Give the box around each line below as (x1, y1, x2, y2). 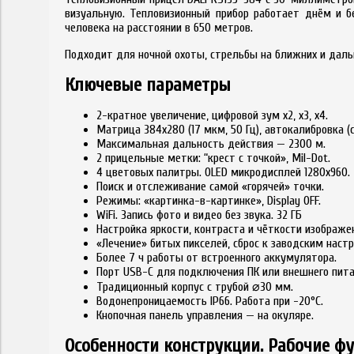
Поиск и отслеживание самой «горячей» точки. (96, 179, 324, 194)
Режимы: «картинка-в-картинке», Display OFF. (96, 193, 321, 208)
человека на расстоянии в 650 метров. (65, 20, 253, 35)
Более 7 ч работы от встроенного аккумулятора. (96, 250, 337, 265)
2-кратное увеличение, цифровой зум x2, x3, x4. (96, 107, 328, 122)
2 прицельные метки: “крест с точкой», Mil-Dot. (96, 150, 330, 165)
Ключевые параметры (65, 73, 231, 96)
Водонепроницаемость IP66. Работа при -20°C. (96, 293, 323, 308)
